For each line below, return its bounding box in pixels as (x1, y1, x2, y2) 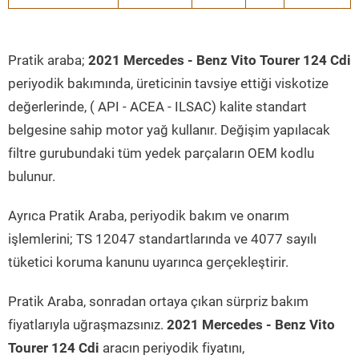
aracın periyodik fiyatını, (99, 340, 244, 356)
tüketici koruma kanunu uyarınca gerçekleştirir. (8, 254, 288, 270)
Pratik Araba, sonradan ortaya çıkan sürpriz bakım (8, 293, 309, 309)
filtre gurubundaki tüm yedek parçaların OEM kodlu (8, 145, 314, 161)
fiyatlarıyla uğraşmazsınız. (8, 317, 167, 333)
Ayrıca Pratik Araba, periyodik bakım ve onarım (8, 208, 289, 224)
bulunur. (8, 168, 55, 184)
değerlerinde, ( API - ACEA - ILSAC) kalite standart (8, 99, 307, 115)
